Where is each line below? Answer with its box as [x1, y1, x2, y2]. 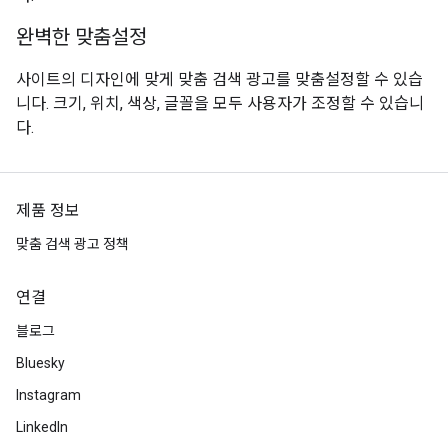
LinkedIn [16, 419, 68, 435]
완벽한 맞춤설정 [16, 25, 147, 50]
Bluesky [16, 355, 65, 371]
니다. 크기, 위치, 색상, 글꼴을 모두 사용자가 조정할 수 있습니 [16, 94, 424, 113]
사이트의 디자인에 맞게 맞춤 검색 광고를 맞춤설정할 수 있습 [16, 70, 423, 89]
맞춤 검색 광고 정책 [16, 236, 129, 252]
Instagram [16, 387, 81, 403]
